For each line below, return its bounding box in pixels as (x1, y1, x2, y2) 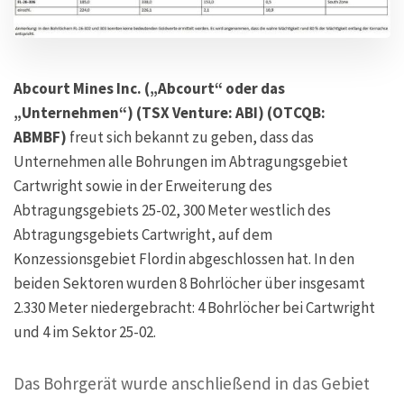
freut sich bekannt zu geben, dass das (69, 126, 314, 147)
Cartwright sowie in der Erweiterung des (14, 175, 272, 196)
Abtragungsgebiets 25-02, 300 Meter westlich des (14, 199, 331, 220)
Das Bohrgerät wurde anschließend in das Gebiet (14, 372, 370, 395)
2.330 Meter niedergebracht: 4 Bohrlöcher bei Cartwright (14, 297, 375, 317)
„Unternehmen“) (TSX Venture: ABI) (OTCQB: (14, 102, 326, 123)
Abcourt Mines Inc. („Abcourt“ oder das (14, 78, 285, 98)
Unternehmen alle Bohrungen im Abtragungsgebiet (14, 151, 348, 171)
